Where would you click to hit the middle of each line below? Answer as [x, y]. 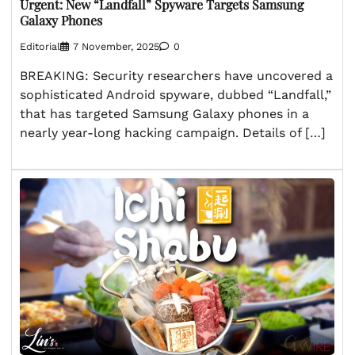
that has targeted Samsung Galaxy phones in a [164, 113]
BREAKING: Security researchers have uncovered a [176, 75]
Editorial [40, 46]
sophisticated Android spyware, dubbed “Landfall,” [176, 94]
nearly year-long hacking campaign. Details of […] [173, 132]
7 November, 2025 [116, 46]
